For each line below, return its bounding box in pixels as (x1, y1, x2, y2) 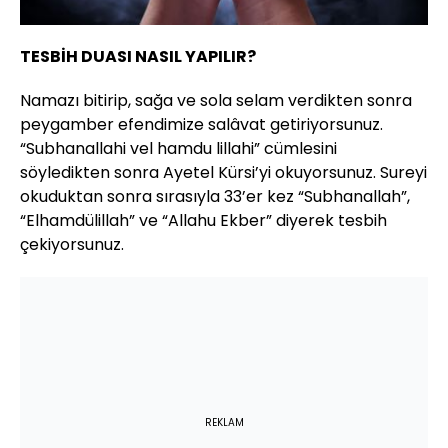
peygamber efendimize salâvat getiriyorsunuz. (20, 112, 383, 136)
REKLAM (204, 414, 244, 430)
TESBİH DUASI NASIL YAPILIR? (20, 44, 256, 68)
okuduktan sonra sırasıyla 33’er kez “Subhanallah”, (20, 184, 410, 208)
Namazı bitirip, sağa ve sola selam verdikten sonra (20, 88, 412, 112)
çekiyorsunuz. (20, 232, 124, 256)
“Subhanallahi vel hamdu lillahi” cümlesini (20, 136, 337, 160)
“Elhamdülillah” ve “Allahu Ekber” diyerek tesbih (20, 208, 387, 232)
